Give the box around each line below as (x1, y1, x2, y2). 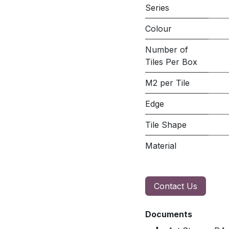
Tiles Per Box (145, 57, 197, 67)
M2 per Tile (145, 78, 190, 88)
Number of (145, 44, 188, 55)
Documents (145, 209, 192, 219)
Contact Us (154, 181, 197, 191)
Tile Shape (145, 120, 187, 130)
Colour (145, 24, 172, 34)
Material (145, 141, 176, 151)
